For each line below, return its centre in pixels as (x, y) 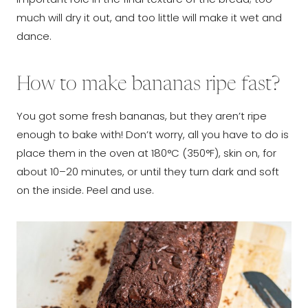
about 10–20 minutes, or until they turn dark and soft (148, 171)
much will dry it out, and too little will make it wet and (149, 17)
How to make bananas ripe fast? (148, 85)
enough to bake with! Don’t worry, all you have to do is (153, 134)
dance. (34, 36)
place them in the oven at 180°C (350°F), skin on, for (146, 153)
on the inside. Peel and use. (85, 190)
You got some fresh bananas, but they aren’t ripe (142, 115)
